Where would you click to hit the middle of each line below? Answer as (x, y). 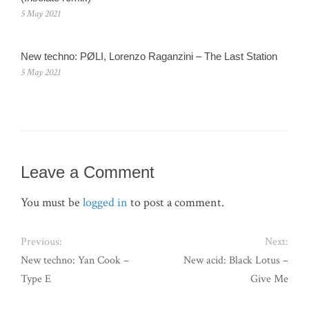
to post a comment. (176, 203)
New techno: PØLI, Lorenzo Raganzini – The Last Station (149, 57)
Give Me (269, 279)
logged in (105, 203)
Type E (36, 279)
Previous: (41, 242)
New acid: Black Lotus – (236, 261)
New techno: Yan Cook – (75, 261)
